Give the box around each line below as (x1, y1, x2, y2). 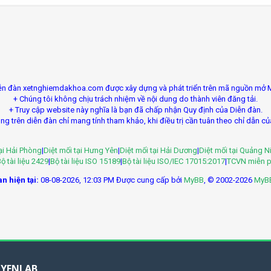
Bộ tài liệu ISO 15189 (50, 157, 120, 166)
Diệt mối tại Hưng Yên (44, 146, 118, 155)
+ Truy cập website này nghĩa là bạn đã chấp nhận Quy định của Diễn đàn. (8, 105, 263, 114)
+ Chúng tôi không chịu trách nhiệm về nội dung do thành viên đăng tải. (13, 94, 258, 103)
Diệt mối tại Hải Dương (120, 146, 197, 155)
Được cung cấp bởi (116, 175, 184, 184)
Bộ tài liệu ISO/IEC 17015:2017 (122, 157, 225, 166)
